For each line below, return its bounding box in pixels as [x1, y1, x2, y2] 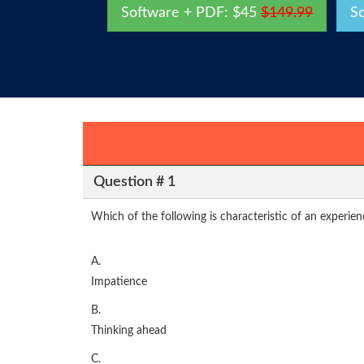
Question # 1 [93, 174, 175, 189]
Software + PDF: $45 [121, 6, 261, 20]
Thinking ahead [91, 325, 167, 337]
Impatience [91, 276, 147, 288]
